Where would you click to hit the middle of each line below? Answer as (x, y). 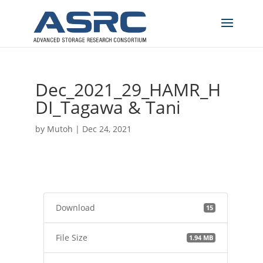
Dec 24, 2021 (107, 129)
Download (75, 208)
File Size (71, 237)
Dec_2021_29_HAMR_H (128, 90)
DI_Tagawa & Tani (108, 107)
